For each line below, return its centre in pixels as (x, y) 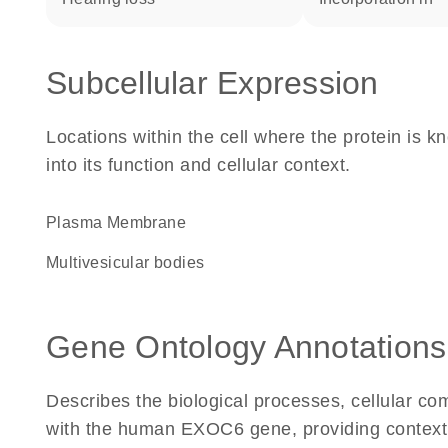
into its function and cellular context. (198, 165)
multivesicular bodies (132, 262)
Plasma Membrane (122, 222)
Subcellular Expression (212, 83)
